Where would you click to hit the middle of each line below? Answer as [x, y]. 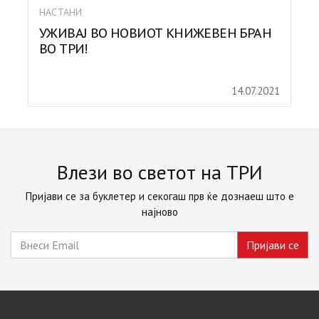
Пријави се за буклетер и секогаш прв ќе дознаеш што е [159, 197]
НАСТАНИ [61, 12]
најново [159, 212]
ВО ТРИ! [64, 49]
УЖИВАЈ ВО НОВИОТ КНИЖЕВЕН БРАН [155, 33]
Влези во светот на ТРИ [159, 172]
